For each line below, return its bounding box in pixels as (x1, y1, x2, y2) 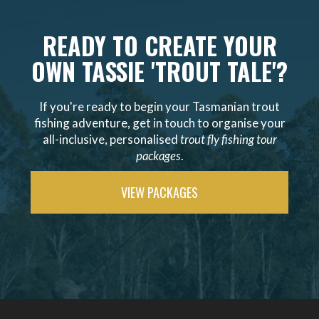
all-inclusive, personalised (42, 131, 180, 147)
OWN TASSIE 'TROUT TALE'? (31, 53, 288, 89)
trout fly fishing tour (179, 131, 277, 147)
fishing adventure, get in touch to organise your (33, 115, 286, 130)
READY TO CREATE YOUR (42, 27, 277, 63)
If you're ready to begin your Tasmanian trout (39, 98, 280, 114)
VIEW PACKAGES (121, 182, 198, 202)
